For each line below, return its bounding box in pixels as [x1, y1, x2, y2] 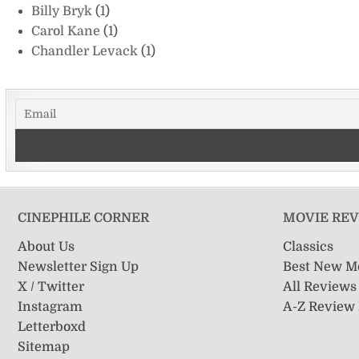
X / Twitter [17, 279, 84, 294]
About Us [17, 239, 75, 254]
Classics [283, 239, 334, 254]
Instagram [17, 299, 83, 314]
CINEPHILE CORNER [17, 210, 149, 225]
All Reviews [283, 279, 357, 294]
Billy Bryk [30, 3, 95, 18]
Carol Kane [30, 23, 103, 38]
